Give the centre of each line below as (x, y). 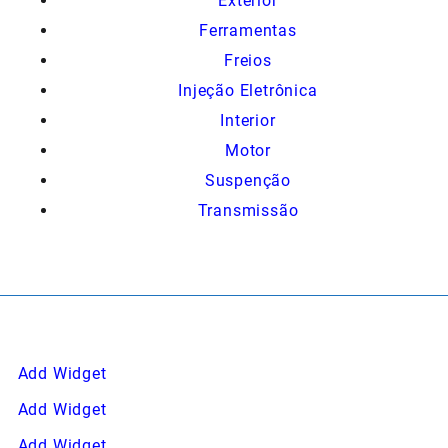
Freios (248, 60)
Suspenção (248, 180)
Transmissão (248, 210)
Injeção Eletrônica (248, 90)
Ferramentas (248, 30)
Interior (248, 120)
